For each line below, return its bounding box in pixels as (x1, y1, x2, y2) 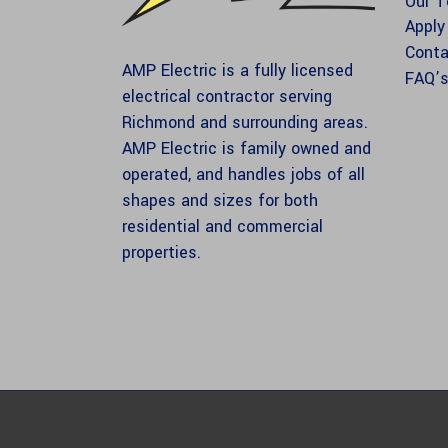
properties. (122, 241, 201, 265)
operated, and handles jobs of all (122, 163, 365, 187)
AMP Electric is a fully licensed (122, 59, 353, 83)
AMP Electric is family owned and (122, 137, 371, 161)
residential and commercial (122, 215, 323, 239)
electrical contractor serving (122, 85, 332, 109)
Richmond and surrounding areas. (122, 111, 368, 135)
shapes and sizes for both (122, 189, 318, 213)
